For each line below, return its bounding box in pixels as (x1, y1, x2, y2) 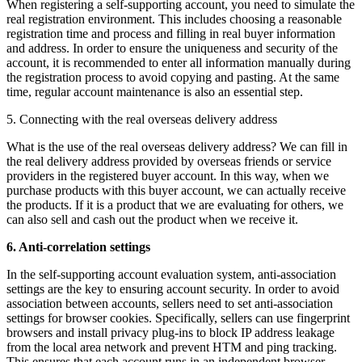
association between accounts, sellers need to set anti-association (6, 296, 333, 310)
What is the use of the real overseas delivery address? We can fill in (6, 139, 347, 154)
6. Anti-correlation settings (6, 239, 150, 254)
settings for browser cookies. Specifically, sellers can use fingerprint (6, 310, 350, 325)
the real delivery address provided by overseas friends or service (6, 154, 331, 168)
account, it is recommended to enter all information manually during (6, 55, 351, 69)
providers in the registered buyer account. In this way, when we (6, 168, 329, 183)
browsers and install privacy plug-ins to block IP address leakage (6, 325, 335, 339)
